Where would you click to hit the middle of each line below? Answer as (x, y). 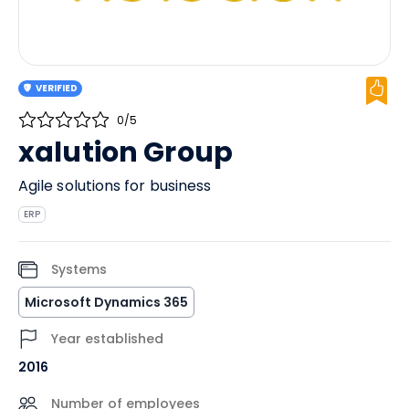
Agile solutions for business (115, 186)
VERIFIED (57, 88)
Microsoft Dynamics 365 (106, 302)
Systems (79, 269)
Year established (107, 339)
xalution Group (126, 152)
